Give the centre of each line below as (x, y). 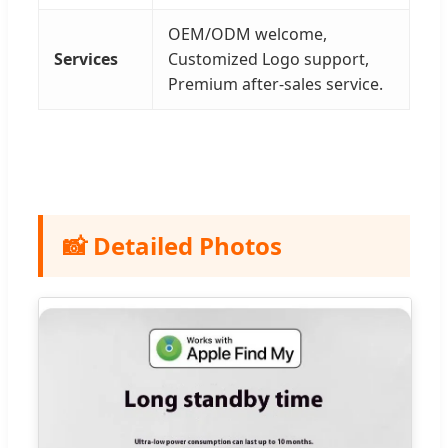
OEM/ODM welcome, (247, 33)
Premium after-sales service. (275, 83)
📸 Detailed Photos (172, 245)
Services (86, 58)
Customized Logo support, (268, 58)
